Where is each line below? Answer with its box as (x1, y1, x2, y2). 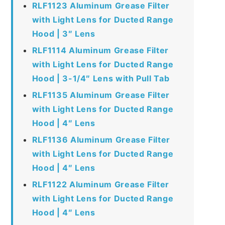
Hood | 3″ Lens (32, 28, 95, 39)
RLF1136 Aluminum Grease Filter (32, 134, 170, 145)
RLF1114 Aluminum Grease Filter (32, 45, 169, 55)
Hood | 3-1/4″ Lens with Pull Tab (32, 73, 170, 83)
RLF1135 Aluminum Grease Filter (32, 89, 170, 100)
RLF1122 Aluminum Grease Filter (32, 179, 169, 189)
